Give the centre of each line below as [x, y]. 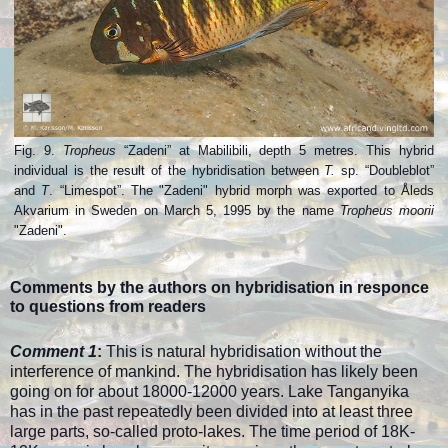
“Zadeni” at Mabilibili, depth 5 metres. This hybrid [279, 151]
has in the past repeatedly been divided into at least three [211, 412]
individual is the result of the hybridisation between [169, 171]
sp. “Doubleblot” [385, 171]
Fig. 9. [38, 151]
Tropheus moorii [387, 211]
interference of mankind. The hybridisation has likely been [214, 372]
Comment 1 [53, 352]
